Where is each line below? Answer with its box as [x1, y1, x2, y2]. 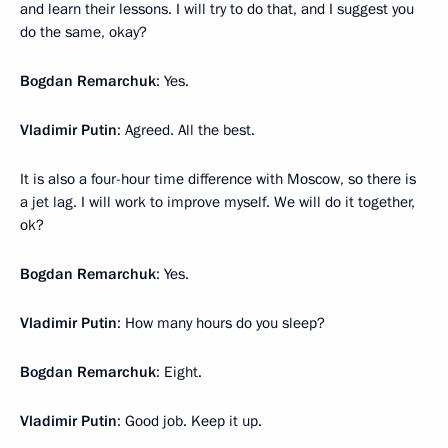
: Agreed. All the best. [117, 119, 255, 140]
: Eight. [156, 361, 202, 382]
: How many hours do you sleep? [117, 312, 325, 333]
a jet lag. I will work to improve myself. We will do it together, [20, 191, 415, 212]
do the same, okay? [20, 21, 147, 42]
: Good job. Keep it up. [117, 410, 262, 431]
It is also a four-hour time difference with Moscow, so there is [20, 168, 416, 189]
